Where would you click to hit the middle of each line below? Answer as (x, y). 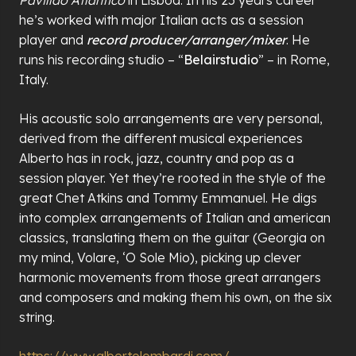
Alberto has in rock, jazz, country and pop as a (157, 158)
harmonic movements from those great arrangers (170, 277)
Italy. (34, 79)
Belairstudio (221, 59)
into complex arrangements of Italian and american (175, 217)
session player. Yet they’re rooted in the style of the (172, 178)
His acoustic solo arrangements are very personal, (171, 118)
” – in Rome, (294, 59)
